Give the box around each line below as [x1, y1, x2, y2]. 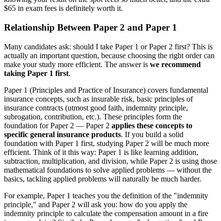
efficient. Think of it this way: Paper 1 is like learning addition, [4, 147, 198, 156]
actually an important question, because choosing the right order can [4, 51, 215, 60]
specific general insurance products [4, 130, 121, 139]
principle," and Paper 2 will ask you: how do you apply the [4, 200, 187, 209]
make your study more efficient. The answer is [4, 60, 150, 69]
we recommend [150, 60, 201, 69]
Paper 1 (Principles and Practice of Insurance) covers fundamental [4, 85, 208, 94]
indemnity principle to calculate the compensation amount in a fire [4, 209, 208, 218]
